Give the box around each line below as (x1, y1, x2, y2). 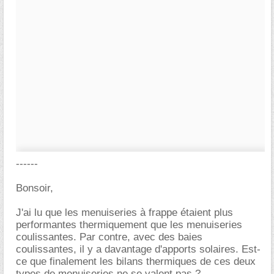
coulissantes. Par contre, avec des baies (16, 231, 202, 243)
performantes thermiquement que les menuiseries (16, 219, 242, 231)
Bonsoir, (16, 182, 53, 194)
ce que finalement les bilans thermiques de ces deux (16, 256, 256, 267)
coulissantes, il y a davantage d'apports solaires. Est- (16, 243, 261, 255)
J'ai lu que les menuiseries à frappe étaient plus (16, 207, 233, 218)
